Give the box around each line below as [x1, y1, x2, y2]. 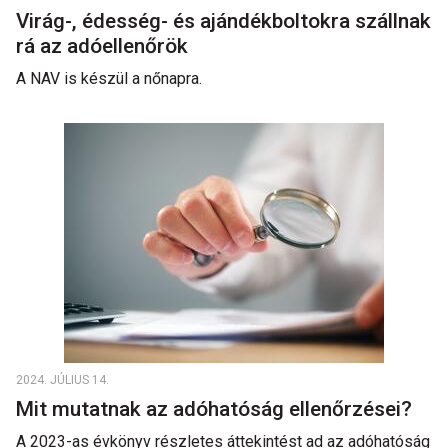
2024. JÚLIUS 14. [16, 373, 109, 387]
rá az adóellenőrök [16, 34, 193, 58]
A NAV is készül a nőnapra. [16, 69, 202, 88]
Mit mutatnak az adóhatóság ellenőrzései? [16, 397, 422, 421]
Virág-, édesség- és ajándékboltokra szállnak [16, 9, 431, 33]
